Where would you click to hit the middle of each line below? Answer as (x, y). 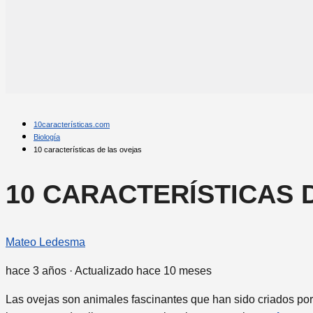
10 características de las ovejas (88, 150)
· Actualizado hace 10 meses (139, 271)
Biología (47, 137)
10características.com (72, 125)
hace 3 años (36, 271)
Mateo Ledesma (45, 242)
